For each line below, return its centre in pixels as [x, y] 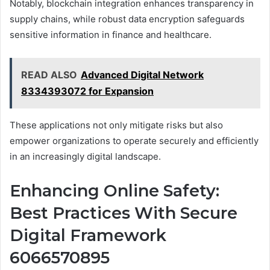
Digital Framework [88, 235]
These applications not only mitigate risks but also [116, 125]
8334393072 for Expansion [87, 91]
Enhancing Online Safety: [115, 190]
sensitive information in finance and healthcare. [111, 34]
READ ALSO [49, 74]
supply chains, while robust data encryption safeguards [127, 19]
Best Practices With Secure [124, 213]
